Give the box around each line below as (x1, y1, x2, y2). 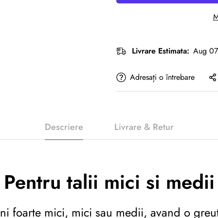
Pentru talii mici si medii (3, 168, 215, 196)
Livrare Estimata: (132, 45, 189, 56)
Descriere (44, 121, 83, 133)
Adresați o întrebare (130, 72, 195, 83)
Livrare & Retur (114, 121, 174, 133)
